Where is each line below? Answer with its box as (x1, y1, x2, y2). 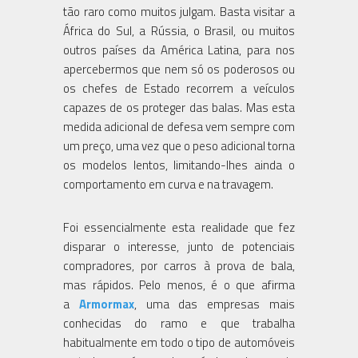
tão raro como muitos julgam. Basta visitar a (63, 2, 295, 21)
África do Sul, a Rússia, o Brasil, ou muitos (63, 21, 295, 40)
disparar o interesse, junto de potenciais (63, 237, 295, 256)
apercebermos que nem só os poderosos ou (63, 59, 295, 78)
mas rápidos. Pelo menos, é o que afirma (63, 275, 295, 294)
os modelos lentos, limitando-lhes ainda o (63, 155, 295, 174)
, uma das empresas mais (133, 294, 296, 313)
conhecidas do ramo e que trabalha (63, 313, 295, 332)
